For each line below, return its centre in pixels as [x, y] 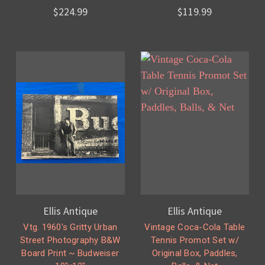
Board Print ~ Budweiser [70, 253]
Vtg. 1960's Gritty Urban [70, 227]
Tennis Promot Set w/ [195, 240]
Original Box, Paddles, [195, 253]
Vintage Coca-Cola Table [195, 227]
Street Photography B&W [70, 240]
